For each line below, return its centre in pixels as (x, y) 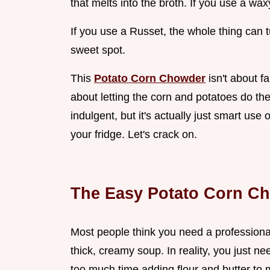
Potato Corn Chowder (150, 79)
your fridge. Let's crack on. (134, 135)
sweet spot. (98, 50)
